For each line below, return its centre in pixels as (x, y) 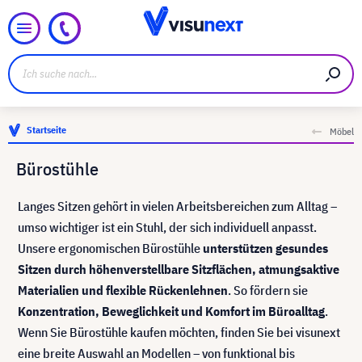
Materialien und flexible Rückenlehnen (123, 290)
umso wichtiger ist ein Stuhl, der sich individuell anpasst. (167, 227)
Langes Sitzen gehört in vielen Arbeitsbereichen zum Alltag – (177, 206)
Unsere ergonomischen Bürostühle (110, 248)
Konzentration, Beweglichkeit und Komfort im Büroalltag (171, 311)
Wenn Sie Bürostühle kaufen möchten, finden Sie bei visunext (179, 332)
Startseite (46, 130)
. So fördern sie (268, 290)
